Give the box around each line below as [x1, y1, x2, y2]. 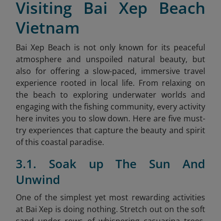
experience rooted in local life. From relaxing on [16, 77, 205, 89]
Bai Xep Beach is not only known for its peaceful [16, 42, 205, 53]
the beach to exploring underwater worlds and [16, 89, 205, 101]
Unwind [16, 171, 60, 188]
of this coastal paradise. [16, 137, 104, 148]
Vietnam [16, 17, 80, 38]
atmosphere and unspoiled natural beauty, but [16, 54, 205, 65]
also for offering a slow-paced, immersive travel [16, 66, 205, 77]
